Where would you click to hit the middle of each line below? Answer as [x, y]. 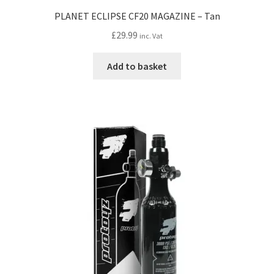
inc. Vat [151, 35]
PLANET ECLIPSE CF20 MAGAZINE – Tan [137, 16]
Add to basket [137, 66]
